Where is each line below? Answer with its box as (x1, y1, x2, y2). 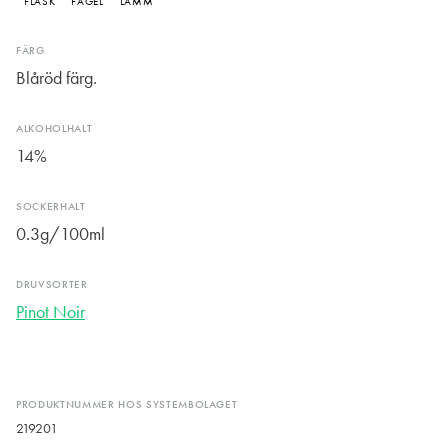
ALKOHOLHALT (16, 122, 93, 136)
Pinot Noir (16, 301, 85, 324)
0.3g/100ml (16, 223, 105, 246)
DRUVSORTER (16, 278, 88, 292)
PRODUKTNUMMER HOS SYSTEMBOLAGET (16, 398, 238, 412)
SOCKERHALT (16, 200, 86, 214)
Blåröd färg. (16, 67, 97, 90)
